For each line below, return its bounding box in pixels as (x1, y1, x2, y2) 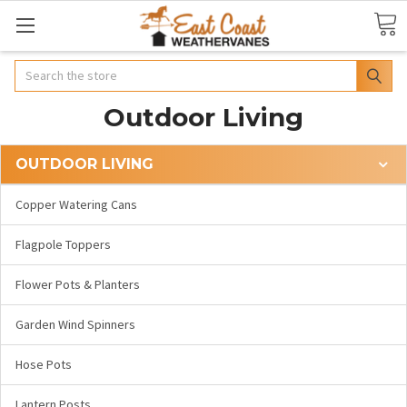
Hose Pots (15, 355, 72, 372)
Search (15, 60, 53, 77)
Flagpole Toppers (15, 235, 111, 253)
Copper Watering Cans (15, 195, 137, 213)
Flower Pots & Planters (15, 275, 140, 293)
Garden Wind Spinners (15, 315, 135, 333)
